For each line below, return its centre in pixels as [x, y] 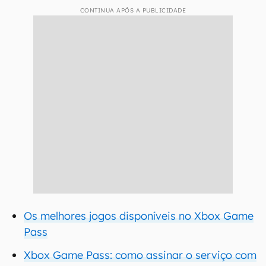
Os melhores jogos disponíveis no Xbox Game [139, 216]
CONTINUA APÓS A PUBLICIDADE [133, 10]
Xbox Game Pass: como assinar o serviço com [140, 255]
